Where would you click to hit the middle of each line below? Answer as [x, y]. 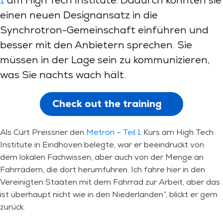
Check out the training [107, 104]
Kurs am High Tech [177, 132]
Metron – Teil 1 [114, 132]
